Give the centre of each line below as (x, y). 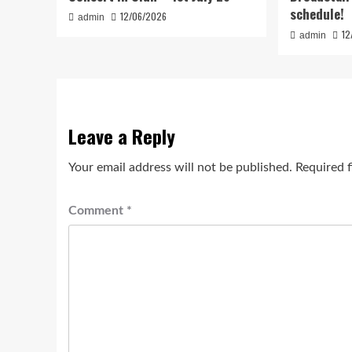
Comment (97, 211)
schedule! (317, 14)
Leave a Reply (122, 136)
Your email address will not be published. (180, 167)
